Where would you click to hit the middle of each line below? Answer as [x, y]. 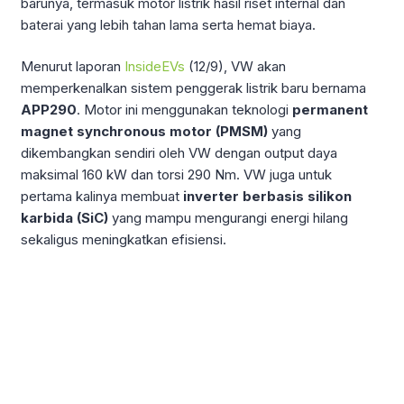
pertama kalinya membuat [102, 197]
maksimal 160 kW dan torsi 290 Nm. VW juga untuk [176, 175]
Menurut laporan [73, 67]
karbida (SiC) [64, 218]
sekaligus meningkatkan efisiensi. [124, 240]
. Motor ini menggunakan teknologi [184, 110]
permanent [330, 110]
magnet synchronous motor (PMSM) [144, 132]
